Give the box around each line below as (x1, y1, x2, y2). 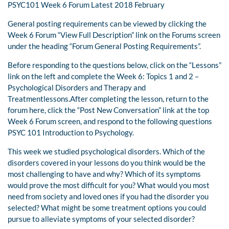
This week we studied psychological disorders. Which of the (8, 147, 205, 156)
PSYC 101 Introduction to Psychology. (8, 128, 134, 138)
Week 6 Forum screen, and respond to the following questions (8, 117, 212, 126)
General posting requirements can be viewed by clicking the (8, 19, 207, 29)
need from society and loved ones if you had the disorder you (8, 192, 209, 201)
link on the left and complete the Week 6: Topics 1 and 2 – (8, 72, 199, 81)
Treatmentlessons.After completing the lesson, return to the (8, 94, 209, 104)
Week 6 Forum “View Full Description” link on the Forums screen (8, 30, 220, 40)
